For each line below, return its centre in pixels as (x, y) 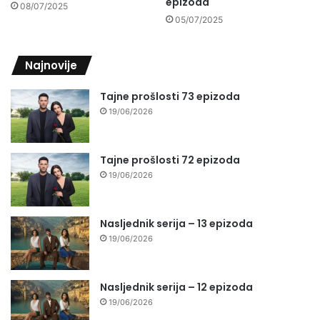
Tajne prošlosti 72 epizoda (170, 160)
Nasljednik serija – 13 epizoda (176, 224)
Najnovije (51, 66)
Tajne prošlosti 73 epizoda (170, 97)
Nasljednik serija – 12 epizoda (176, 287)
